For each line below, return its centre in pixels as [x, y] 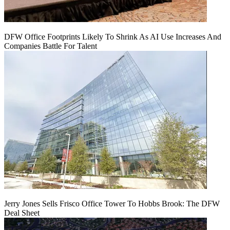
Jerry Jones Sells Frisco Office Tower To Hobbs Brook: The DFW [112, 203]
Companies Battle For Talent [51, 46]
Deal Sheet [22, 213]
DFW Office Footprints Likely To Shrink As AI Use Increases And [113, 36]
